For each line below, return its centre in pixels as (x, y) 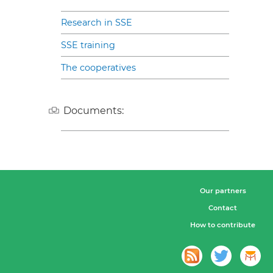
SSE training (88, 45)
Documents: (94, 111)
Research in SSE (97, 23)
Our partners (223, 191)
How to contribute (223, 225)
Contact (223, 208)
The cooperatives (98, 68)
